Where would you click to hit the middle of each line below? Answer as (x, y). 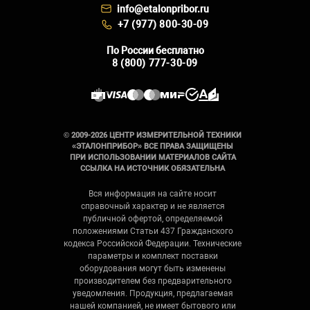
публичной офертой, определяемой (153, 218)
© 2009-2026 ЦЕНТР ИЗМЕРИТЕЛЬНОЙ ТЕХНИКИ (153, 135)
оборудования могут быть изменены (153, 268)
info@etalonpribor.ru (163, 9)
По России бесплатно (155, 50)
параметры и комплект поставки (153, 256)
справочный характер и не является (153, 206)
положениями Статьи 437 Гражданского (153, 231)
